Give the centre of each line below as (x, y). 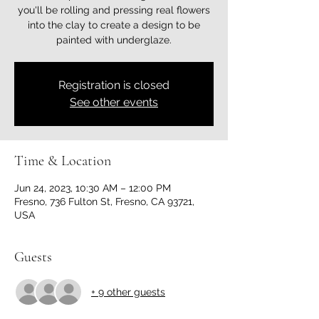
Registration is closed (114, 85)
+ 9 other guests (128, 292)
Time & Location (63, 161)
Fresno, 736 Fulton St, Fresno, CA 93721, (104, 202)
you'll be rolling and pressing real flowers (114, 10)
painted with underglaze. (114, 40)
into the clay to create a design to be (114, 25)
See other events (114, 102)
